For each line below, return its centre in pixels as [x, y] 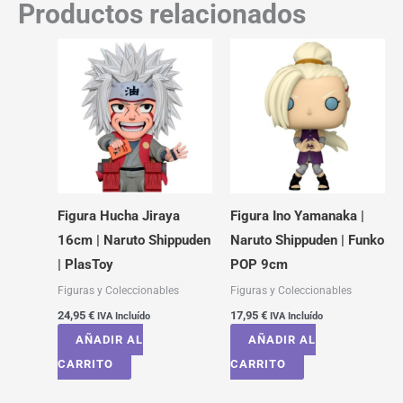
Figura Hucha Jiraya [118, 215]
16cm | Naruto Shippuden [134, 240]
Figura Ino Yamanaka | [297, 215]
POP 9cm [259, 264]
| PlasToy [85, 264]
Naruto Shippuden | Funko [307, 240]
